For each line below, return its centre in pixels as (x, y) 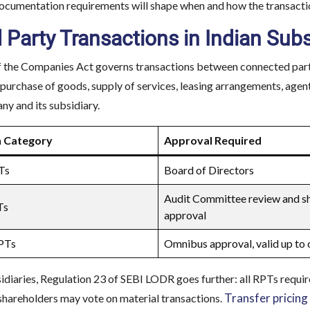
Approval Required (213, 140)
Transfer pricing (266, 298)
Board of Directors (209, 170)
